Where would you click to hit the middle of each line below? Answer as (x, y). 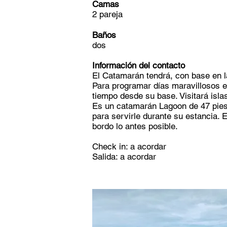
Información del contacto (139, 65)
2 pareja (107, 14)
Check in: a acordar (129, 146)
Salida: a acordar (124, 157)
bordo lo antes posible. (135, 126)
